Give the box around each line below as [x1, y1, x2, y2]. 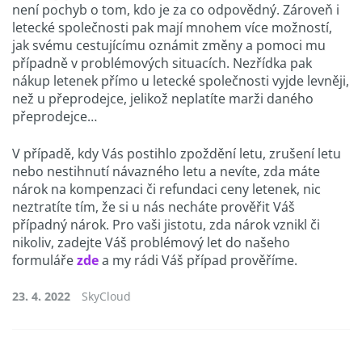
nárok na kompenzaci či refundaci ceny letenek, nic [12, 180, 321, 199]
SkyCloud [78, 288, 131, 305]
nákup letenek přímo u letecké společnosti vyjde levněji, [12, 72, 349, 90]
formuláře [12, 251, 77, 270]
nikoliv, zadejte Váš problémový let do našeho [12, 234, 290, 252]
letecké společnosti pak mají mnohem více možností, [12, 19, 332, 37]
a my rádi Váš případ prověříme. [99, 251, 301, 270]
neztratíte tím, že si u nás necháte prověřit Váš [12, 198, 295, 217]
